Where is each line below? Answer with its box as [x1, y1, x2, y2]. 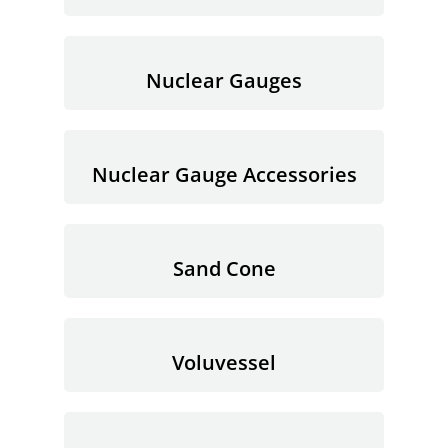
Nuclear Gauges [146, 67, 302, 94]
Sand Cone [172, 255, 276, 282]
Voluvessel [172, 349, 276, 376]
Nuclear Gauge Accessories [91, 161, 357, 188]
